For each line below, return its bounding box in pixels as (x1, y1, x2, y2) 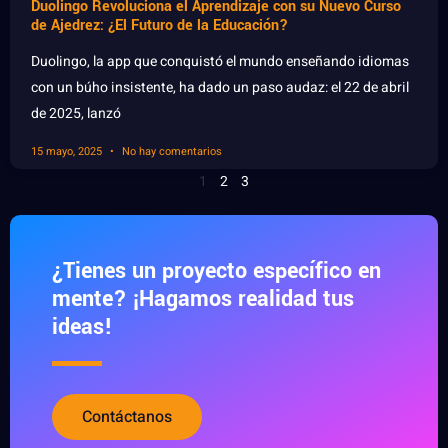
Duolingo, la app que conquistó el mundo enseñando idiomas (31, 51, 409, 73)
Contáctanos (82, 405, 172, 430)
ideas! (52, 311, 113, 344)
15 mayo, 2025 (31, 143, 105, 161)
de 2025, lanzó (31, 103, 121, 125)
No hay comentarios (119, 143, 222, 161)
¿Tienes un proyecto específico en (52, 255, 381, 288)
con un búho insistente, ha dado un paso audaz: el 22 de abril (31, 77, 409, 99)
